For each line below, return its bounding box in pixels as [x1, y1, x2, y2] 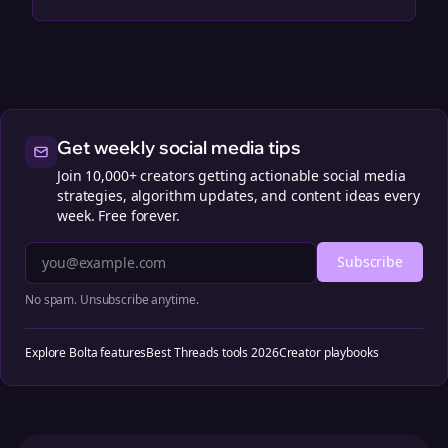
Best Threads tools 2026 [146, 344, 279, 361]
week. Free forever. [57, 206, 180, 225]
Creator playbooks [278, 344, 379, 361]
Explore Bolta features [25, 344, 147, 361]
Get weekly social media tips [57, 136, 301, 159]
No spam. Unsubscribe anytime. [25, 291, 199, 308]
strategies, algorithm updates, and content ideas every [57, 186, 420, 205]
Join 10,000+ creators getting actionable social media [57, 166, 406, 185]
